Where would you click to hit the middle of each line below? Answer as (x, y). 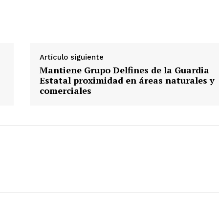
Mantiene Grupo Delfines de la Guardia (124, 70)
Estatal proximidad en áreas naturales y (127, 80)
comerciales (65, 91)
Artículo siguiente (71, 57)
